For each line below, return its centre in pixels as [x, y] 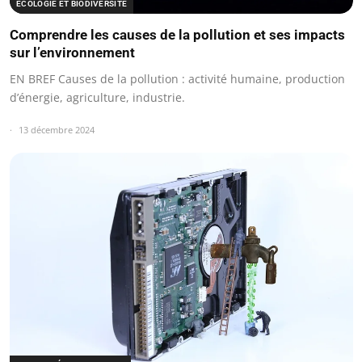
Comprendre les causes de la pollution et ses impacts [177, 34]
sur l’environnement [72, 52]
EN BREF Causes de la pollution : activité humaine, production [177, 78]
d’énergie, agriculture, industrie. [97, 97]
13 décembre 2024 [57, 129]
